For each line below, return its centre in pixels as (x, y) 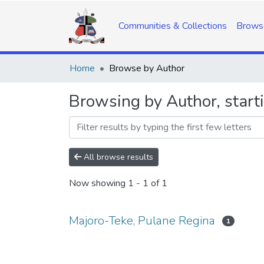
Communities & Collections (173, 26)
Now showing (98, 184)
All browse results (117, 157)
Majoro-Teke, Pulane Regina (142, 221)
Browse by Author (147, 68)
